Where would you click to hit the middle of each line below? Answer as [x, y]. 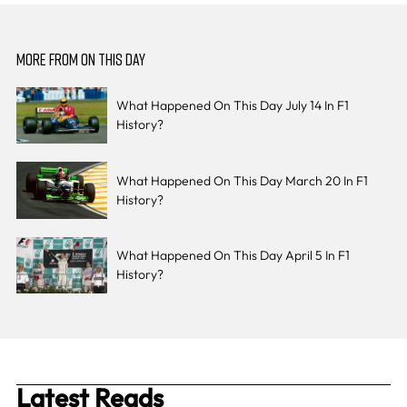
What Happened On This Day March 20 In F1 [242, 180]
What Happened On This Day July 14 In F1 [232, 106]
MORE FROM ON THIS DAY [80, 59]
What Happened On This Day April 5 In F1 [233, 256]
